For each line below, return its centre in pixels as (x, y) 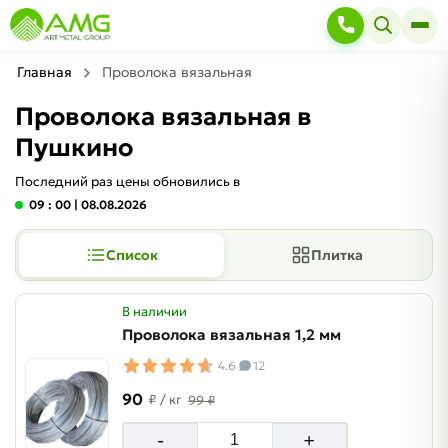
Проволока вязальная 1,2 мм (231, 334)
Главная (44, 72)
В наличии (154, 311)
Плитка (336, 255)
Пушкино (74, 147)
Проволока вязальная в (163, 116)
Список (131, 255)
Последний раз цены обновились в (127, 181)
